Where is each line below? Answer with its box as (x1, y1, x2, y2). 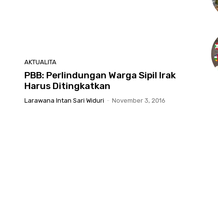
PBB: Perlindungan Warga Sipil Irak (24, 70, 176, 81)
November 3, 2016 (112, 97, 165, 105)
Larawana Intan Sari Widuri (24, 97, 104, 105)
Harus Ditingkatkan (24, 80, 110, 92)
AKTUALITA (24, 58, 56, 66)
